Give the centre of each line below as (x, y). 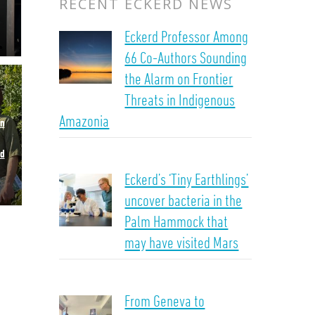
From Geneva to (165, 301)
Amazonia (84, 121)
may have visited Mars (182, 242)
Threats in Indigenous (180, 99)
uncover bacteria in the (184, 200)
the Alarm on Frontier (179, 78)
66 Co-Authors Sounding (186, 57)
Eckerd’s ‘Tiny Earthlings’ (187, 179)
